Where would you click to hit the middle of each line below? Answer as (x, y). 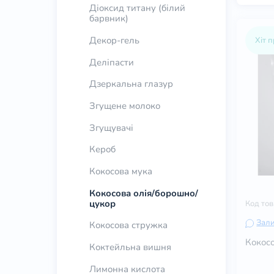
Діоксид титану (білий (137, 8)
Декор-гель (114, 41)
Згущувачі (111, 128)
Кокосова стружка (128, 225)
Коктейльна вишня (130, 247)
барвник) (109, 19)
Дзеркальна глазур (131, 84)
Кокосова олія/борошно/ (143, 193)
